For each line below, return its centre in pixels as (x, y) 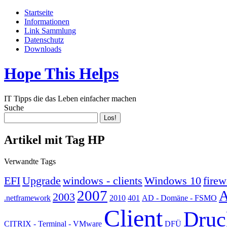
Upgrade (42, 180)
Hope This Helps (61, 74)
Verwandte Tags (30, 161)
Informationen (47, 22)
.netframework (27, 198)
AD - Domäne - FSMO (179, 198)
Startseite (39, 12)
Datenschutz (44, 40)
